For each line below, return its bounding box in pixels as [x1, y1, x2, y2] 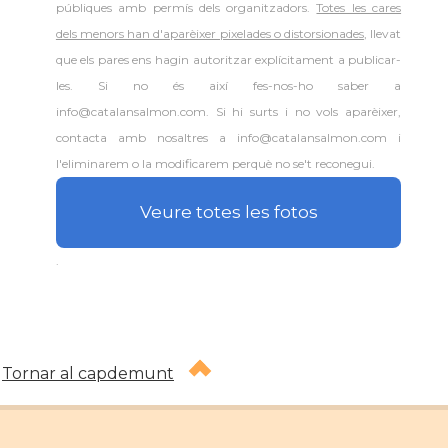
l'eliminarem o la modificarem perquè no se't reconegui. [55, 156, 375, 171]
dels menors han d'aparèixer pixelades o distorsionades [55, 26, 364, 41]
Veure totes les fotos [139, 202, 318, 223]
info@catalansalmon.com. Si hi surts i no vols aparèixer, [55, 104, 402, 119]
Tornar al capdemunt [2, 364, 174, 383]
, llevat [363, 26, 402, 41]
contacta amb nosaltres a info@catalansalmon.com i [55, 130, 402, 145]
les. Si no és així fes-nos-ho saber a [55, 78, 402, 93]
